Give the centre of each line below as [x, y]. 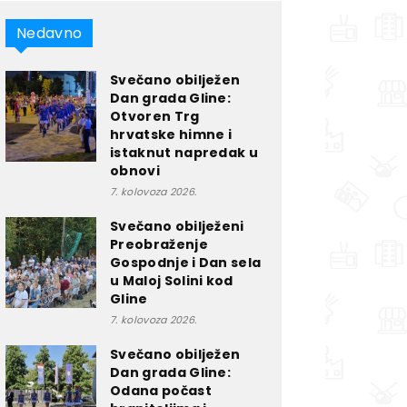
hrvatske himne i [171, 134]
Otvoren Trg [155, 116]
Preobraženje [159, 244]
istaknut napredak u [184, 153]
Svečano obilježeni [177, 226]
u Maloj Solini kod [172, 281]
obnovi [135, 171]
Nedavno [50, 33]
